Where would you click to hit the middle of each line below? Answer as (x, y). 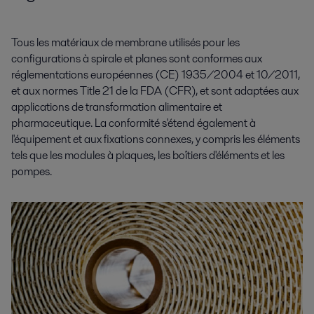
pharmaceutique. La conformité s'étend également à (134, 123)
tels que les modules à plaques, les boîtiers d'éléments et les (148, 156)
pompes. (32, 172)
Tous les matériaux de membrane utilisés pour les (125, 43)
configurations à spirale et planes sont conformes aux (137, 59)
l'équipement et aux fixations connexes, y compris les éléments (156, 139)
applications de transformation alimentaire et (117, 107)
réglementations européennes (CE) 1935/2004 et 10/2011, (156, 75)
